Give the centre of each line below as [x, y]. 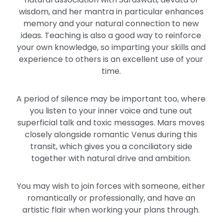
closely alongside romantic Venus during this [111, 135]
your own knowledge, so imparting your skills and [111, 47]
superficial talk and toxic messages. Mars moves [111, 123]
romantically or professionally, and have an [111, 198]
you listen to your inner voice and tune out [111, 111]
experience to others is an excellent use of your [111, 59]
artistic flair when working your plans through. [111, 210]
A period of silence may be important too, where [111, 99]
